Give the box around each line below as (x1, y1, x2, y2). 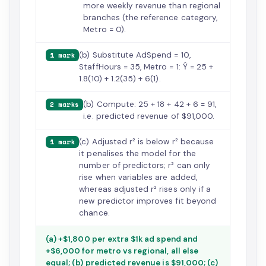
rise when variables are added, (79, 172, 197, 182)
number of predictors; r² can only (79, 160, 210, 170)
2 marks (50, 100, 80, 109)
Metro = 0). (83, 24, 126, 34)
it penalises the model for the (79, 148, 196, 159)
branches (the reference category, (83, 12, 218, 23)
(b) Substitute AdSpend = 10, (79, 50, 191, 60)
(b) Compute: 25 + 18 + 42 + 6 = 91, (83, 99, 217, 109)
